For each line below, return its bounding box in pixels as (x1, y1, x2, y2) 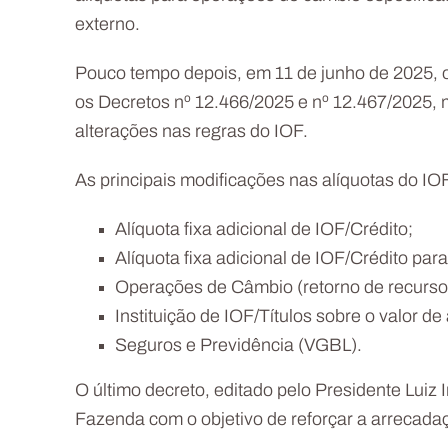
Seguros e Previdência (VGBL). (115, 337, 362, 356)
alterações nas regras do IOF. (75, 123, 308, 142)
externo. (75, 16, 140, 35)
